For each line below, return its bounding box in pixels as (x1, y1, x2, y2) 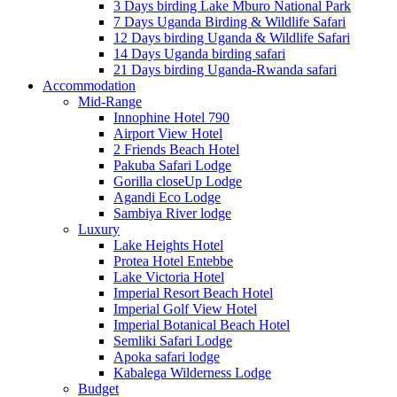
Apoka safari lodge (113, 349, 220, 364)
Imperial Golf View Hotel (113, 301, 257, 316)
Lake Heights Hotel (113, 237, 223, 253)
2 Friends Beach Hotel (113, 142, 239, 157)
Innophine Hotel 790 (113, 110, 230, 125)
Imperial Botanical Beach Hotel (113, 317, 290, 332)
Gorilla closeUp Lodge (113, 174, 242, 189)
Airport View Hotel (113, 126, 222, 141)
